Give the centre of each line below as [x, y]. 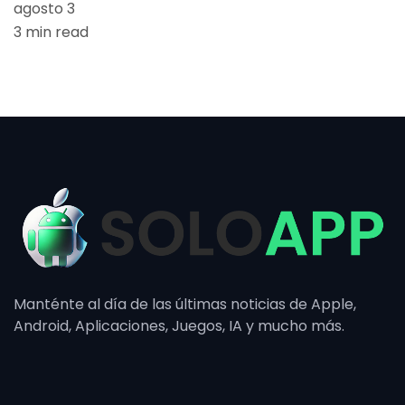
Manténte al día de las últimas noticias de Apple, [185, 304]
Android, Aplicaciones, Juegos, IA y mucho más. [179, 325]
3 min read [51, 32]
